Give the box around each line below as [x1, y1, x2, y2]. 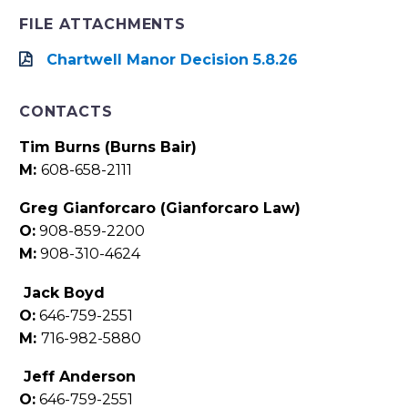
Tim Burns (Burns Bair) [19, 138, 197, 156]
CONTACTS [19, 102, 113, 120]
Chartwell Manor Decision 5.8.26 [46, 50, 298, 68]
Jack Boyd [24, 283, 105, 301]
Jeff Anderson [24, 368, 136, 386]
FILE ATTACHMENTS [19, 15, 186, 33]
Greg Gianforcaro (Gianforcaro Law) [19, 199, 301, 218]
